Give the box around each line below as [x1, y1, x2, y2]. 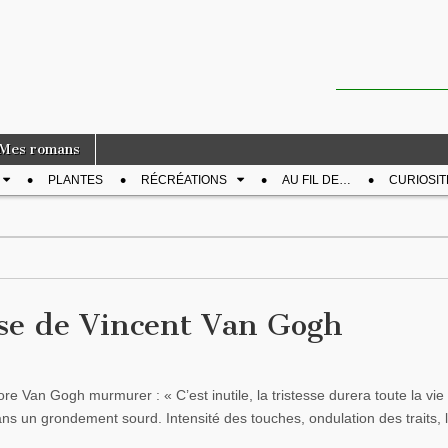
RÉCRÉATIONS [141, 173, 227, 187]
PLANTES [48, 173, 103, 187]
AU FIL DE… [282, 173, 351, 187]
